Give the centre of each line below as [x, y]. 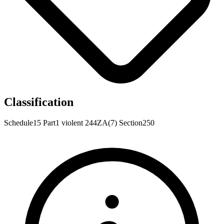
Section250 [137, 123]
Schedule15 [22, 123]
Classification [39, 102]
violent [72, 123]
